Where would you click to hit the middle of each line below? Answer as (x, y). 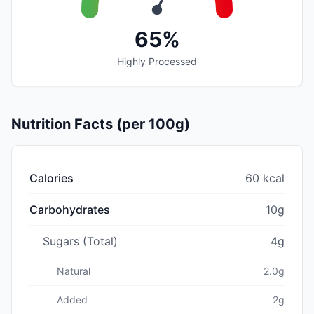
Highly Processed (157, 61)
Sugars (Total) (80, 241)
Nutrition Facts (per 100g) (101, 124)
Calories (52, 178)
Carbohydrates (70, 209)
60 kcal (265, 178)
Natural (74, 271)
